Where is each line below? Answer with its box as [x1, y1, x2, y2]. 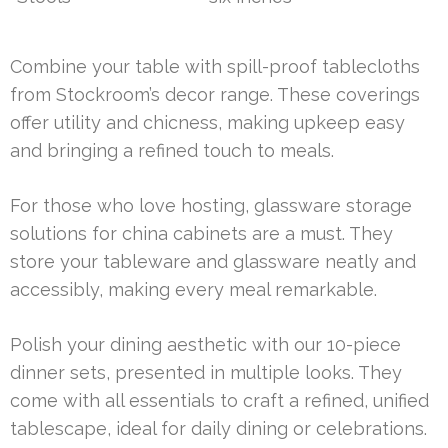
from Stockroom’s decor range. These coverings [10, 84, 420, 106]
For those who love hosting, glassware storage [10, 195, 412, 217]
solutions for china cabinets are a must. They [10, 223, 393, 245]
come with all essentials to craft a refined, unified [10, 390, 429, 412]
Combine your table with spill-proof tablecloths [10, 56, 420, 78]
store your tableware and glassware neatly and [10, 251, 416, 273]
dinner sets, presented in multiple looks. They [10, 362, 402, 384]
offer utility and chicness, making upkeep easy [10, 112, 405, 134]
